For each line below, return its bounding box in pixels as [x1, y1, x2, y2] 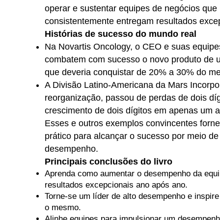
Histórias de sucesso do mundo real [44, 29, 196, 39]
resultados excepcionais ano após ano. [44, 180, 188, 190]
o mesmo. [44, 203, 81, 212]
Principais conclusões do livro [44, 157, 172, 166]
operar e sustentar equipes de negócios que [44, 3, 217, 13]
